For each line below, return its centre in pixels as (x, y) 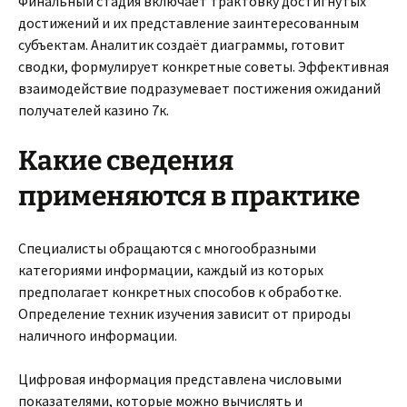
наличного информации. (98, 335)
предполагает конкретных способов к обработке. (180, 292)
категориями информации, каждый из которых (171, 270)
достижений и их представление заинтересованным (189, 23)
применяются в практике (189, 196)
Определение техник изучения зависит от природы (184, 313)
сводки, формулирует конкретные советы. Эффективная (203, 66)
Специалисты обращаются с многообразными (167, 248)
